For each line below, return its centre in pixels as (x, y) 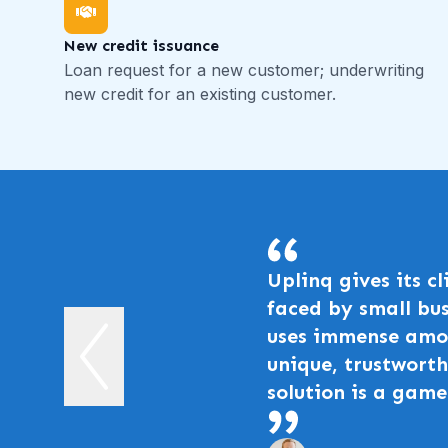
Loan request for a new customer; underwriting (244, 70)
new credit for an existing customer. (200, 94)
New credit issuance (141, 46)
